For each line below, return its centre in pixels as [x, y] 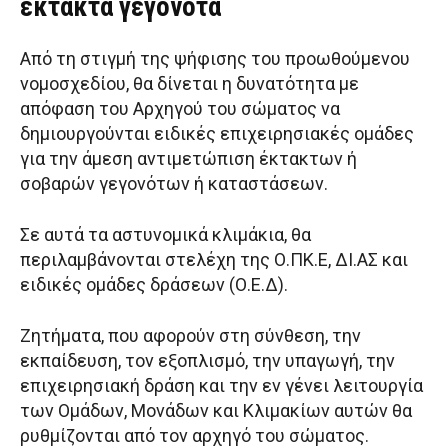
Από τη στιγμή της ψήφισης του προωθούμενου [215, 59]
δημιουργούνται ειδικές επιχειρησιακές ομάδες [217, 134]
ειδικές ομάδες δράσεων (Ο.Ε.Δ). [154, 285]
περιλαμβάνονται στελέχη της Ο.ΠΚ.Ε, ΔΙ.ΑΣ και [214, 260]
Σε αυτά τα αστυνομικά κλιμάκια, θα [165, 235]
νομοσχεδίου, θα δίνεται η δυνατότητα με [189, 84]
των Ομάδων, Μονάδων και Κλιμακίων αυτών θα [216, 411]
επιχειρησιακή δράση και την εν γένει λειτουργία [221, 386]
